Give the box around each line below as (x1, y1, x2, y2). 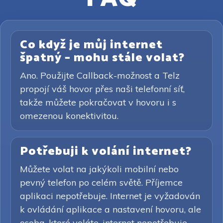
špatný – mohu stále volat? (20, 48, 185, 68)
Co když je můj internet (20, 35, 163, 55)
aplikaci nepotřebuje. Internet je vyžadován (20, 190, 200, 202)
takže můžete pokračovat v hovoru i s (20, 97, 176, 108)
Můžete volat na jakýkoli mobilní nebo (20, 163, 179, 175)
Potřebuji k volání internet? (20, 142, 192, 161)
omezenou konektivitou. (20, 110, 118, 121)
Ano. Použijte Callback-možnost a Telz (20, 70, 180, 81)
